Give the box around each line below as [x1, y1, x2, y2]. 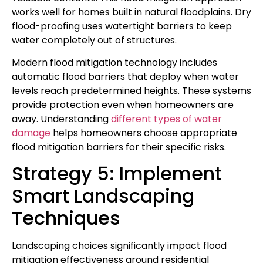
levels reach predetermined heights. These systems [12, 83, 251, 97]
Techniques [12, 205, 120, 232]
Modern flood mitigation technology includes [12, 55, 217, 69]
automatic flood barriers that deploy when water [12, 69, 239, 83]
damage [12, 126, 50, 140]
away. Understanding [12, 112, 111, 126]
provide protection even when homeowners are [12, 97, 234, 112]
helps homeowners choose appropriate [50, 126, 237, 140]
